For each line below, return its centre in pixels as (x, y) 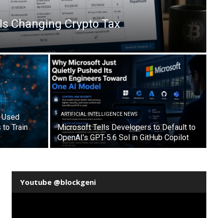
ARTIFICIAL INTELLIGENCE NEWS (99, 114)
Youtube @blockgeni (58, 182)
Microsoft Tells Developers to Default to (127, 127)
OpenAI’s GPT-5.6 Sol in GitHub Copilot (123, 137)
